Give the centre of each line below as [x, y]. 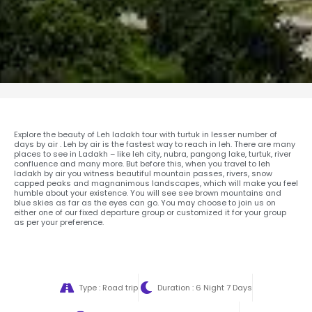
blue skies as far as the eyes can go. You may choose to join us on [145, 203]
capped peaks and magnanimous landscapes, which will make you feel [156, 184]
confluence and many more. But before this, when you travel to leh [142, 164]
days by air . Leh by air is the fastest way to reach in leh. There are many [155, 145]
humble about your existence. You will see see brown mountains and [148, 193]
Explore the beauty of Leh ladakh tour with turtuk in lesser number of [146, 135]
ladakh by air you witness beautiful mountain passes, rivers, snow [143, 174]
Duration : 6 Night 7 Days [205, 288]
